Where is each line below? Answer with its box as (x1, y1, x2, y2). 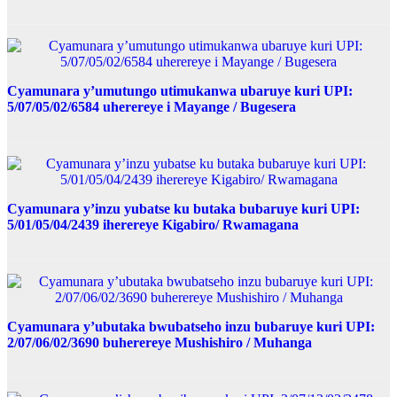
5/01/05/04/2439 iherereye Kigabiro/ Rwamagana (7, 216, 299, 232)
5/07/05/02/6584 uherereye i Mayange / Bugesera (7, 98, 296, 114)
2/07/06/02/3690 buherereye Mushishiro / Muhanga (7, 334, 312, 350)
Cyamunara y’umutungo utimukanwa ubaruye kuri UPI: (7, 82, 353, 98)
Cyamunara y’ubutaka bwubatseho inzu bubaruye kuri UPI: (7, 318, 375, 334)
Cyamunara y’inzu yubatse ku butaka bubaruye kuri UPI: (7, 200, 360, 216)
